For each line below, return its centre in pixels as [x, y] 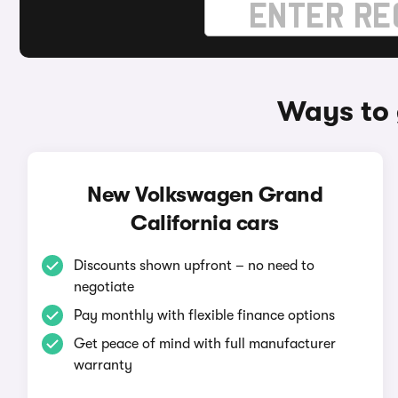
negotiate [103, 287]
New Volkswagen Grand [205, 195]
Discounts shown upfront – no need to [194, 266]
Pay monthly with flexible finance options [204, 315]
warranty [103, 365]
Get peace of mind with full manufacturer [204, 344]
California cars [205, 223]
